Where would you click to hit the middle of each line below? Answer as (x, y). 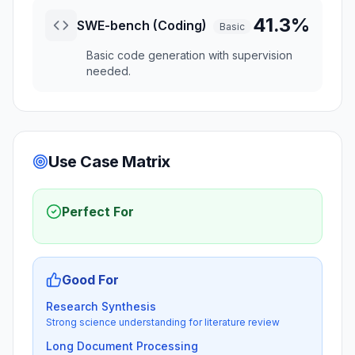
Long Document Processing (122, 346)
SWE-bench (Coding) (142, 25)
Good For (90, 280)
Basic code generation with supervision (189, 55)
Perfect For (98, 212)
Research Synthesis (101, 306)
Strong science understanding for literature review (163, 322)
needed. (109, 71)
